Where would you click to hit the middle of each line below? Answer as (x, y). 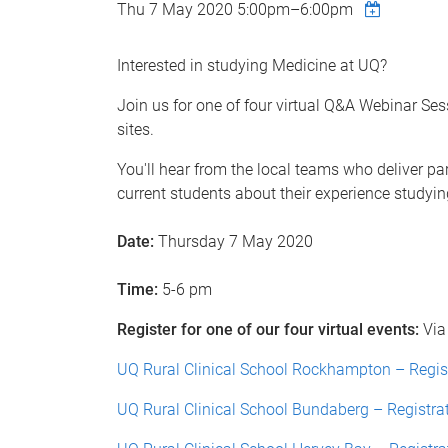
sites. (135, 129)
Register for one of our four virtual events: (270, 329)
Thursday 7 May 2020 (235, 241)
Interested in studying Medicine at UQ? (252, 65)
